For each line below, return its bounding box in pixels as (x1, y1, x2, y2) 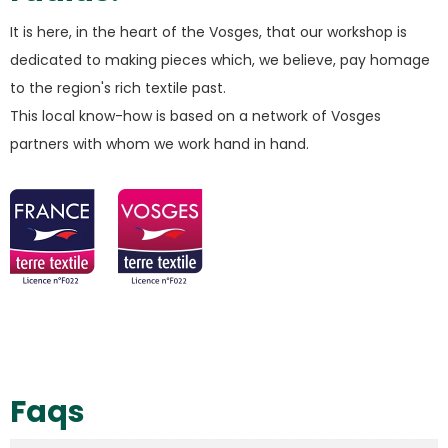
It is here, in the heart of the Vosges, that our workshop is (10, 22, 407, 43)
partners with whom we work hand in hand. (10, 134, 309, 155)
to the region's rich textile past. (10, 78, 226, 99)
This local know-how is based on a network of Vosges (10, 106, 381, 127)
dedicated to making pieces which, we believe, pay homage (10, 50, 430, 71)
